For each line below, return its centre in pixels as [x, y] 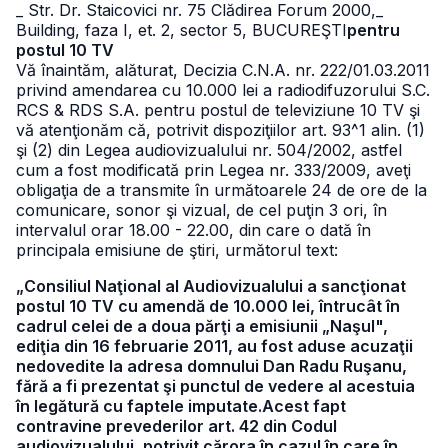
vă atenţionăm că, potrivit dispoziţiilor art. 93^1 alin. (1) [220, 130]
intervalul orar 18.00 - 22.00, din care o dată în [193, 230]
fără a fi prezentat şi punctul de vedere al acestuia [215, 386]
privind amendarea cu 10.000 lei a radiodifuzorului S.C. [223, 90]
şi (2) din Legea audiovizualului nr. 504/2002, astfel [209, 150]
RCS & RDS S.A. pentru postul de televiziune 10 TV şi [218, 110]
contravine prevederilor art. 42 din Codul [176, 426]
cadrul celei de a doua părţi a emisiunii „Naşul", [202, 326]
